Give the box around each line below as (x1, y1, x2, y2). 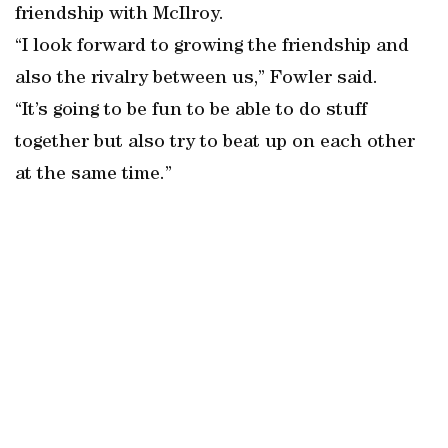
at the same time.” (15, 165, 172, 185)
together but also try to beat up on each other (15, 133, 415, 153)
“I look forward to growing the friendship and (15, 37, 409, 57)
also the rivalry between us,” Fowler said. (15, 69, 378, 89)
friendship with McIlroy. (15, 5, 224, 25)
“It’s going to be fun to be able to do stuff (15, 101, 367, 121)
